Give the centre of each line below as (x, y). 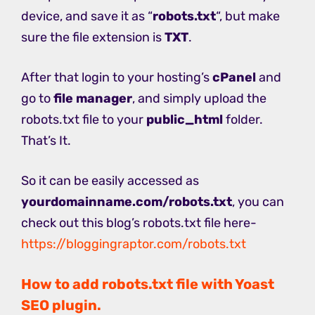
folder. (243, 120)
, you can (258, 202)
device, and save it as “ (87, 17)
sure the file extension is (93, 38)
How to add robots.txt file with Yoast (148, 284)
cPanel (234, 78)
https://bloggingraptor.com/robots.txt (134, 244)
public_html (185, 120)
